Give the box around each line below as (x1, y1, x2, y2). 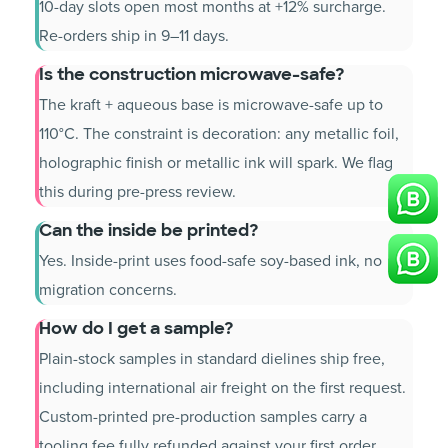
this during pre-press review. (39, 182, 236, 203)
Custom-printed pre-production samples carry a (39, 407, 367, 428)
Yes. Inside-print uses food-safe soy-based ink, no (39, 251, 382, 272)
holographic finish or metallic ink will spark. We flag (39, 153, 393, 174)
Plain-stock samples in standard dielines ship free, (39, 349, 385, 370)
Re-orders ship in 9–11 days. (39, 26, 229, 47)
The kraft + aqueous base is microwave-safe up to (39, 95, 383, 116)
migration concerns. (39, 280, 177, 301)
